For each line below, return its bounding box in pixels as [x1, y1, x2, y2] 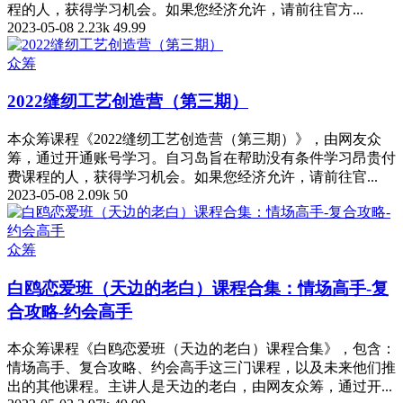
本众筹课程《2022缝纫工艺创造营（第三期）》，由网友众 [7, 130, 381, 147]
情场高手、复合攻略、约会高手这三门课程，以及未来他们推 [7, 360, 396, 376]
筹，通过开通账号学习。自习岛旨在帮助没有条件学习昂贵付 [7, 149, 396, 166]
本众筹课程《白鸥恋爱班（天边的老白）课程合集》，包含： [7, 341, 396, 357]
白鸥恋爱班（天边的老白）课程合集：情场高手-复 [7, 278, 389, 298]
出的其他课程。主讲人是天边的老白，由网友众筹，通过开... [7, 379, 392, 395]
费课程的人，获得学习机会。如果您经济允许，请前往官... [7, 168, 378, 184]
